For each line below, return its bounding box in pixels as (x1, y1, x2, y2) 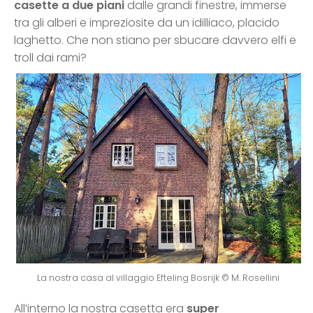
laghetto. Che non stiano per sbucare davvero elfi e (14, 32, 296, 49)
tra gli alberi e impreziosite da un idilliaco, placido (14, 15, 279, 31)
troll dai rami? (14, 50, 87, 66)
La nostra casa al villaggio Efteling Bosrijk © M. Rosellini (37, 272, 279, 284)
